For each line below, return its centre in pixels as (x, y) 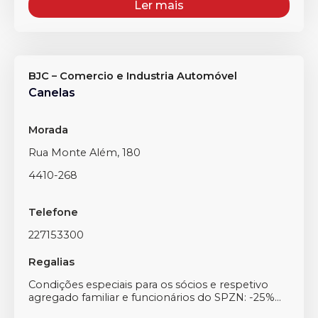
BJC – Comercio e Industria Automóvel (133, 76)
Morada (48, 130)
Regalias (51, 262)
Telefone (53, 212)
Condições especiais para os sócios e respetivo (148, 285)
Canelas (52, 93)
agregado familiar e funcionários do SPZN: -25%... (155, 297)
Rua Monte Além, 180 (84, 153)
